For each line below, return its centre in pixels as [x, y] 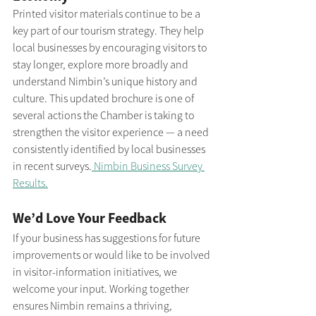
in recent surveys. [52, 166]
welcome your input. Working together [102, 289]
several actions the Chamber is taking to [105, 115]
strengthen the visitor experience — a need [112, 132]
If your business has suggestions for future [108, 238]
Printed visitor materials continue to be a [108, 14]
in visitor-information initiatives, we [96, 272]
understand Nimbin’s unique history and [106, 81]
